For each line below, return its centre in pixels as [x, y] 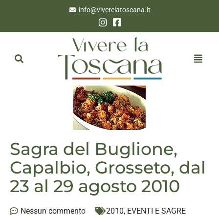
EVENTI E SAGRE [156, 211]
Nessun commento [53, 211]
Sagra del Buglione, [94, 149]
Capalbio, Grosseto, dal [108, 167]
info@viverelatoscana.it [115, 10]
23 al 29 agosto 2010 [95, 186]
